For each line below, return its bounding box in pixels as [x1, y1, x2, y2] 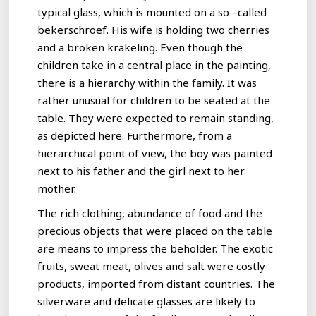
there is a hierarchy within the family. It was [37, 75, 257, 90]
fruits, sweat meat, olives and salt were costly [37, 259, 266, 274]
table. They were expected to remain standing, [37, 111, 274, 126]
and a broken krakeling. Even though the [37, 40, 243, 55]
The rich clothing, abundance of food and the [37, 206, 263, 221]
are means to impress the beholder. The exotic [37, 241, 274, 256]
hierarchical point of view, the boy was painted [37, 146, 273, 161]
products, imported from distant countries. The [37, 276, 276, 291]
